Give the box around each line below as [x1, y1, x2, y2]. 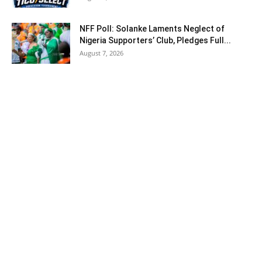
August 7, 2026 [80, 49, 123, 58]
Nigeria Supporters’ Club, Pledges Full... [80, 36, 231, 46]
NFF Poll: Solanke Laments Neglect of [80, 24, 225, 34]
